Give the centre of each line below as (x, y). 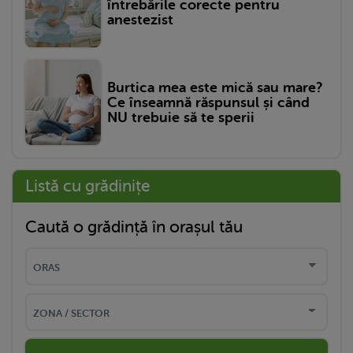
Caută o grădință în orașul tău (134, 227)
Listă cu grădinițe (87, 186)
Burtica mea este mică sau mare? (215, 87)
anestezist (140, 19)
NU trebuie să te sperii (181, 117)
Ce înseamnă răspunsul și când (208, 102)
